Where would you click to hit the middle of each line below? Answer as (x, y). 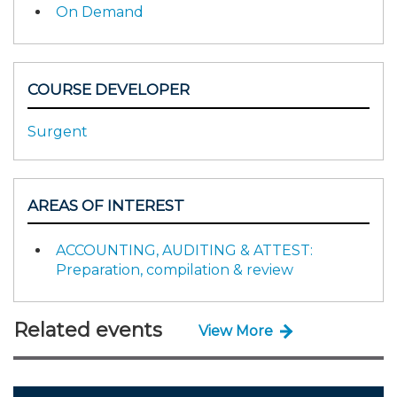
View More (236, 331)
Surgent (58, 131)
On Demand (100, 12)
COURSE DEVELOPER (109, 90)
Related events (88, 330)
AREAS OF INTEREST (106, 205)
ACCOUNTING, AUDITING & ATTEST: (184, 250)
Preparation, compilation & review (175, 270)
